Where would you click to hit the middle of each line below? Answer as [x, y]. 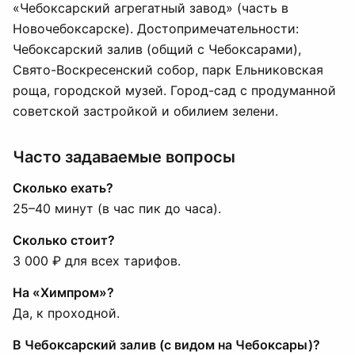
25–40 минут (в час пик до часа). [117, 208]
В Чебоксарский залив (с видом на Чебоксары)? [166, 345]
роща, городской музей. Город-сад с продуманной [174, 90]
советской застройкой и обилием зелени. [145, 111]
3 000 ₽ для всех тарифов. [97, 261]
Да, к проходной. [66, 313]
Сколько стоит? [64, 240]
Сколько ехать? [63, 188]
